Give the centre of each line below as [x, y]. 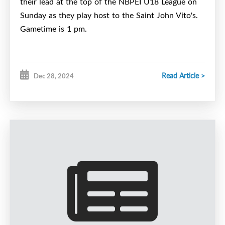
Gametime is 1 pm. [53, 29]
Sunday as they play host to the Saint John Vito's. [110, 15]
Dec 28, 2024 [54, 76]
